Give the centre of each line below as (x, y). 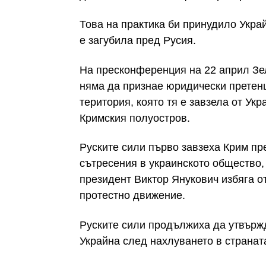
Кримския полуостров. (135, 118)
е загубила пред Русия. (138, 41)
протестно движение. (132, 196)
